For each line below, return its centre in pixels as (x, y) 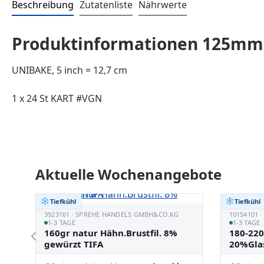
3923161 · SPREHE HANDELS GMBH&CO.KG (112, 214)
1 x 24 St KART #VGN (57, 98)
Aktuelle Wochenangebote (128, 174)
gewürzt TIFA (74, 244)
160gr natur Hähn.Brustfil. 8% (111, 232)
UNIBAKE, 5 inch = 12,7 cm (70, 70)
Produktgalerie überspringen (100, 161)
